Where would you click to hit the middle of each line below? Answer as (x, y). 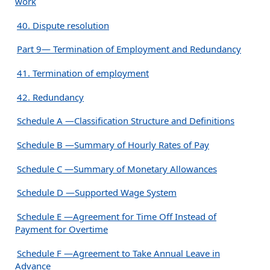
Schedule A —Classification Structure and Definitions (126, 121)
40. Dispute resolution (63, 25)
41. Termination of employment (83, 73)
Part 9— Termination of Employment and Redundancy (129, 49)
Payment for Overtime (61, 229)
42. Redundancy (50, 97)
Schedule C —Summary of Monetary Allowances (117, 168)
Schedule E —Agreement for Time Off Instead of (117, 217)
